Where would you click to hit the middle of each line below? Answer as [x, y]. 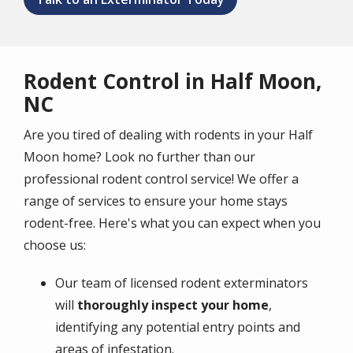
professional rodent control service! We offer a [161, 179]
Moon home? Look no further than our [139, 157]
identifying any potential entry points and [178, 327]
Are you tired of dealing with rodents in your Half [168, 135]
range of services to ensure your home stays [156, 201]
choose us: [55, 245]
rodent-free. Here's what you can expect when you [172, 223]
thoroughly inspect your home [171, 305]
